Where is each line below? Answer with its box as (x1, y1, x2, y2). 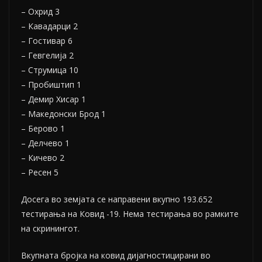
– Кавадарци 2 (21, 20, 78, 32)
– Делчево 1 (21, 137, 70, 149)
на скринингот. (21, 223, 80, 234)
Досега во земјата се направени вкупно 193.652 (21, 194, 212, 205)
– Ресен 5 (21, 167, 58, 178)
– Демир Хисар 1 (21, 94, 86, 105)
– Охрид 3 (21, 6, 60, 17)
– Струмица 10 (21, 64, 78, 75)
